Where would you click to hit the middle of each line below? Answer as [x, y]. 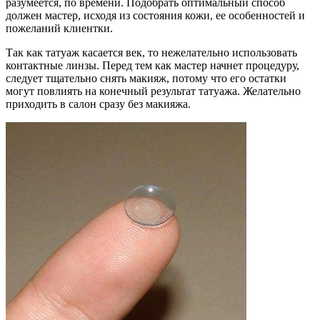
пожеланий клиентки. [59, 28]
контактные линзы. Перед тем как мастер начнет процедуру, [152, 65]
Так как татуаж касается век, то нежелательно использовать [151, 52]
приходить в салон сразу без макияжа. [98, 104]
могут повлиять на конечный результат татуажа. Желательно [153, 91]
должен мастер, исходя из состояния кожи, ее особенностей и [155, 15]
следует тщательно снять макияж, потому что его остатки [146, 78]
